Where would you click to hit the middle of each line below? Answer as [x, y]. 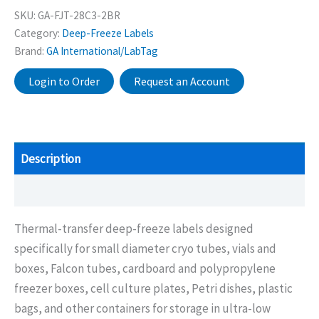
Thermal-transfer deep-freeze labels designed [134, 229]
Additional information [78, 190]
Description [50, 158]
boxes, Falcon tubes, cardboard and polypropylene [145, 269]
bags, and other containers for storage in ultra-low [142, 309]
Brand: [30, 51]
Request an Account [182, 82]
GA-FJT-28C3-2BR [79, 16]
